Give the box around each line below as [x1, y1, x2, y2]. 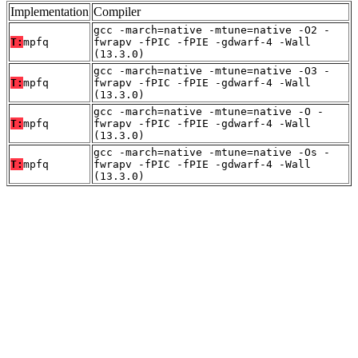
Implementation [10, 4, 89, 18]
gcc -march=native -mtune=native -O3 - [93, 64, 330, 77]
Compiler [93, 4, 141, 18]
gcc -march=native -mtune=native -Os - [93, 145, 330, 158]
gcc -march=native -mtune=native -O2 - [93, 23, 330, 36]
